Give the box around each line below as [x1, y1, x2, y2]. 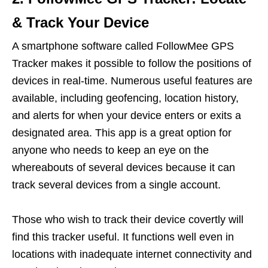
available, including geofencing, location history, [12, 92, 239, 104]
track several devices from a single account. [12, 178, 221, 191]
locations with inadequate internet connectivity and [12, 248, 252, 260]
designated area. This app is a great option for [12, 126, 232, 139]
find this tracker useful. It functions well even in [12, 230, 234, 243]
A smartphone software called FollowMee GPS [12, 39, 234, 52]
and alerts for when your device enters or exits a [12, 109, 241, 121]
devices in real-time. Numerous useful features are [12, 74, 252, 87]
